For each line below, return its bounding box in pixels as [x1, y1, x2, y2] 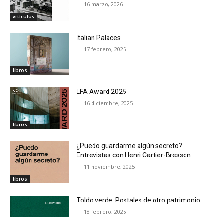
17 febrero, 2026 [84, 45, 126, 53]
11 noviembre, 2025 [84, 162, 135, 170]
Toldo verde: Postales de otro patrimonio [77, 196, 201, 204]
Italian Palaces [77, 33, 121, 42]
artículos [13, 13, 34, 20]
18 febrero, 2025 [84, 207, 126, 215]
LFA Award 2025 [77, 88, 127, 96]
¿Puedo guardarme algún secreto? [77, 141, 183, 150]
